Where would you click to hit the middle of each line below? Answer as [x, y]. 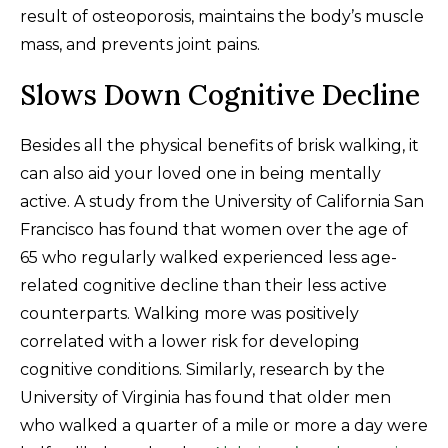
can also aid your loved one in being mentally [200, 174]
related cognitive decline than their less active [203, 286]
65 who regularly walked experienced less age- [208, 258]
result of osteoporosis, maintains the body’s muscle [222, 17]
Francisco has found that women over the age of [214, 230]
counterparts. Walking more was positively [189, 314]
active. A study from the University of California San [222, 202]
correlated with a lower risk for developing [190, 342]
